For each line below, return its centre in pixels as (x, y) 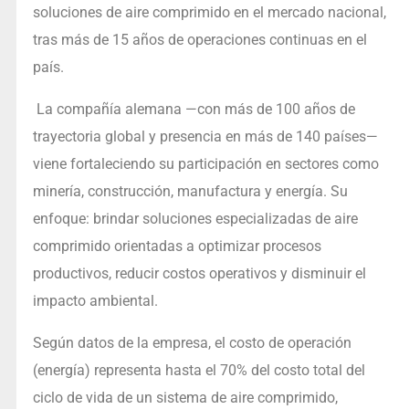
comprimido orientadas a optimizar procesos (177, 246)
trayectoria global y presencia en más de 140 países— (205, 137)
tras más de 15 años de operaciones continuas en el (199, 40)
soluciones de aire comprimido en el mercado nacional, (209, 13)
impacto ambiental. (95, 301)
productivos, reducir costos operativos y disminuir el (199, 274)
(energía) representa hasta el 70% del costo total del (199, 371)
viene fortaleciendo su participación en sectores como (205, 164)
